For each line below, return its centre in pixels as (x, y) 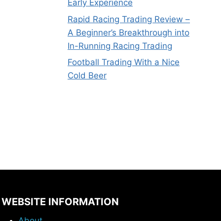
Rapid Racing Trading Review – (129, 19)
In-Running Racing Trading (120, 46)
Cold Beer (87, 76)
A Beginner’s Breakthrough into (129, 32)
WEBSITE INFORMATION (60, 202)
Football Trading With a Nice (124, 62)
